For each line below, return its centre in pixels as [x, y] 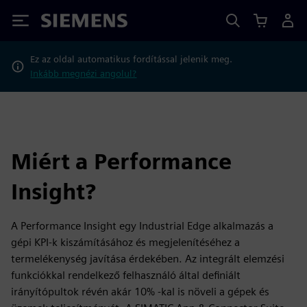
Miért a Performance [121, 161]
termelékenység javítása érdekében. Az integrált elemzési [148, 259]
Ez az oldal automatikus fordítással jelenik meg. [132, 59]
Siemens [64, 23]
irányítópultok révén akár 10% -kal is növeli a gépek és [140, 292]
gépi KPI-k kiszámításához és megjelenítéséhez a [125, 242]
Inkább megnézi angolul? [84, 73]
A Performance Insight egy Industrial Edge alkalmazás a [142, 226]
